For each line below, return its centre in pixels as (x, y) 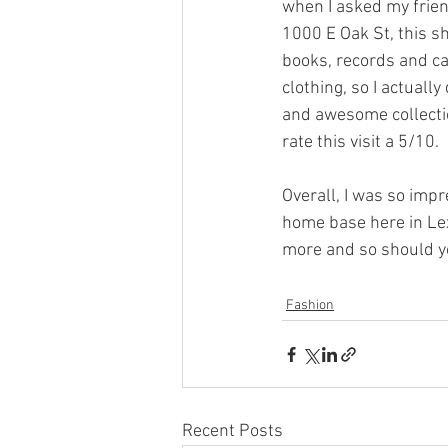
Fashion (310, 306)
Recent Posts (232, 432)
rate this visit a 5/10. (362, 143)
